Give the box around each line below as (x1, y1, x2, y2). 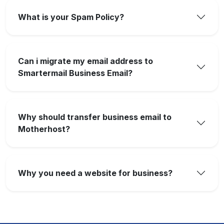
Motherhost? (18, 124, 70, 134)
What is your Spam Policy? (18, 12, 124, 22)
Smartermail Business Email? (18, 68, 132, 78)
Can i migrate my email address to (18, 56, 153, 66)
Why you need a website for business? (18, 168, 172, 178)
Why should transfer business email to (18, 112, 171, 122)
